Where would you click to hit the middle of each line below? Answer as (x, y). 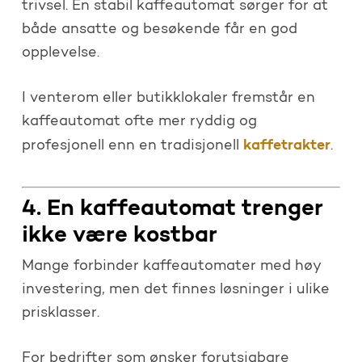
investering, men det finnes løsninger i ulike (175, 290)
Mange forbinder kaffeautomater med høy (171, 266)
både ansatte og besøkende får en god (159, 29)
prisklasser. (60, 313)
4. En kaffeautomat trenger (172, 209)
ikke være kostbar (119, 236)
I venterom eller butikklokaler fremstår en (168, 98)
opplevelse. (60, 53)
